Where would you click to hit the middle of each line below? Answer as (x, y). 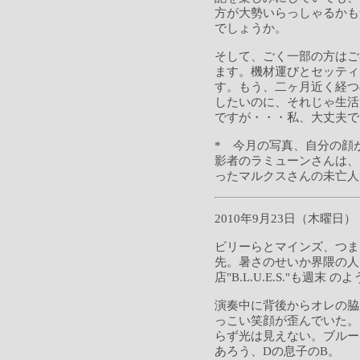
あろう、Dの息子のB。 (277, 351)
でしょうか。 (251, 28)
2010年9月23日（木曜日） (285, 219)
